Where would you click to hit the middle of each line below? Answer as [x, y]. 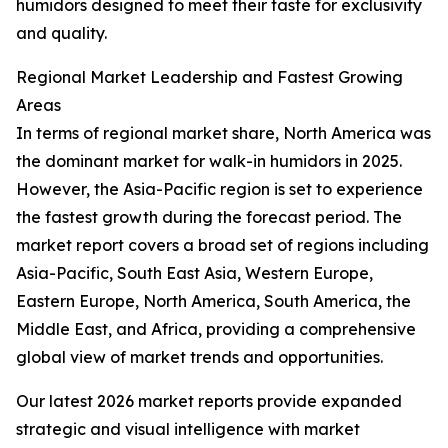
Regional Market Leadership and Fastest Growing [209, 77]
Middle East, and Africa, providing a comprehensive [216, 329]
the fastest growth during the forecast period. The [209, 217]
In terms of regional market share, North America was [223, 133]
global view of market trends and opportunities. [199, 357]
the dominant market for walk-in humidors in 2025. [209, 161]
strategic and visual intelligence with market [188, 429]
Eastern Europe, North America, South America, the [213, 301]
